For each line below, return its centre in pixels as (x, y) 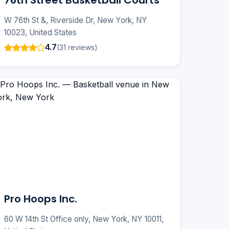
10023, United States (40, 33)
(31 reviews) (77, 47)
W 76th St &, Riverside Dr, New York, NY (76, 20)
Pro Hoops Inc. (41, 199)
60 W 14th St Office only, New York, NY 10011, (84, 219)
